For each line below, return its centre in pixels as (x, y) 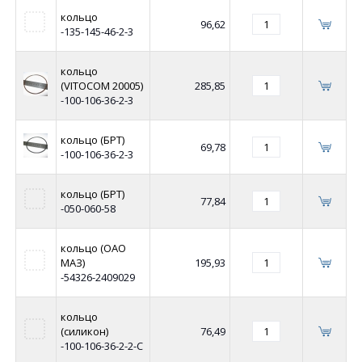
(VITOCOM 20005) (101, 86)
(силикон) (84, 332)
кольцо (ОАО (93, 248)
